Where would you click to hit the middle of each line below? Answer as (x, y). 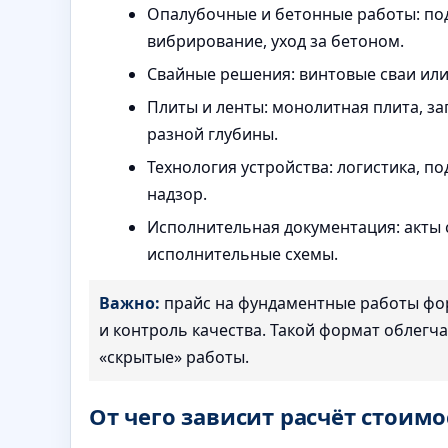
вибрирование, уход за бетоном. (275, 40)
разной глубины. (212, 133)
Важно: (129, 302)
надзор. (177, 193)
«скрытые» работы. (174, 356)
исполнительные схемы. (242, 253)
